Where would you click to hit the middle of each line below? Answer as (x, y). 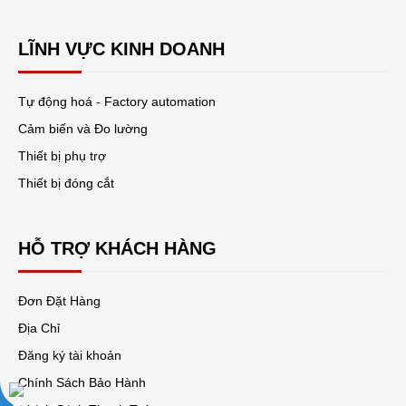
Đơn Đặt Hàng (59, 301)
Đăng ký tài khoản (70, 356)
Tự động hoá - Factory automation (117, 102)
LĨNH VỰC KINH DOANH (121, 49)
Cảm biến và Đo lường (83, 129)
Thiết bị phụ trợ (62, 156)
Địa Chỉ (39, 329)
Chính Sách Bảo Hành (82, 383)
